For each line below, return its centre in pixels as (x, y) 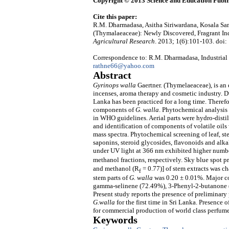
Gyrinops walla (114, 85)
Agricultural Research (124, 41)
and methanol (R (116, 169)
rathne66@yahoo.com (124, 66)
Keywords (115, 220)
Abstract (112, 76)
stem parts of (111, 177)
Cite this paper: (115, 17)
